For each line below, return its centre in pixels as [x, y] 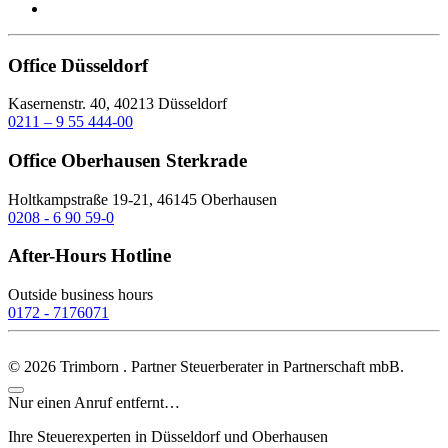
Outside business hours [80, 295]
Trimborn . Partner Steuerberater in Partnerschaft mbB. [230, 367]
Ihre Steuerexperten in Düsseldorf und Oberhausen [168, 437]
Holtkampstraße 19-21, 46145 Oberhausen [142, 199]
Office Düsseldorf [78, 65]
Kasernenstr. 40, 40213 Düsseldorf [117, 104]
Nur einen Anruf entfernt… [94, 403]
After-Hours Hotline [89, 256]
